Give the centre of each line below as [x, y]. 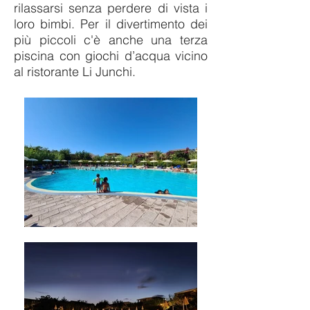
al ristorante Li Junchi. [75, 72]
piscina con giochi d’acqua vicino [111, 56]
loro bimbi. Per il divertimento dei [111, 24]
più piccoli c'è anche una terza [111, 40]
